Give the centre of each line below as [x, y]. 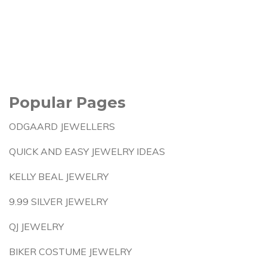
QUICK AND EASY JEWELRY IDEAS [87, 151]
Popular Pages [67, 102]
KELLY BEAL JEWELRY [59, 176]
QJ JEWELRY [36, 226]
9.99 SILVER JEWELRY [58, 201]
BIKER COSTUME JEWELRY [70, 252]
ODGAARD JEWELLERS [62, 126]
